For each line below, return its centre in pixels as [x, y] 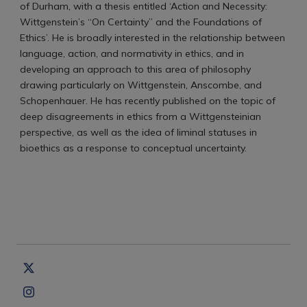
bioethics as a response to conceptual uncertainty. [134, 148]
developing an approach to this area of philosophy [135, 69]
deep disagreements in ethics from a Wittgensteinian [140, 116]
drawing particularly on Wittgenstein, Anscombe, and [140, 85]
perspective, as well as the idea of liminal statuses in [138, 132]
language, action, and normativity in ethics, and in [132, 53]
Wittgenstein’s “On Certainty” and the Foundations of [140, 22]
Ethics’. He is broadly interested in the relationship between [152, 37]
